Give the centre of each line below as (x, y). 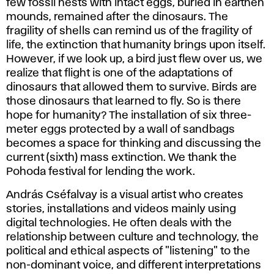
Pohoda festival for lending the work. (101, 172)
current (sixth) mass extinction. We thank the (121, 157)
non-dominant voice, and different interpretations (134, 265)
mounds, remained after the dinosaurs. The (117, 17)
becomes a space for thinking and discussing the (134, 143)
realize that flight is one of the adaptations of (119, 73)
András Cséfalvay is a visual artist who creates (125, 195)
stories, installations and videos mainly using (121, 209)
